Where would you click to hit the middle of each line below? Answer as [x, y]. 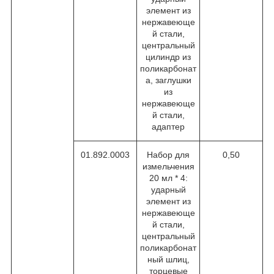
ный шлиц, [168, 259]
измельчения [168, 166]
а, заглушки [168, 80]
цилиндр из [168, 57]
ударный [168, 189]
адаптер [168, 126]
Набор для [168, 154]
